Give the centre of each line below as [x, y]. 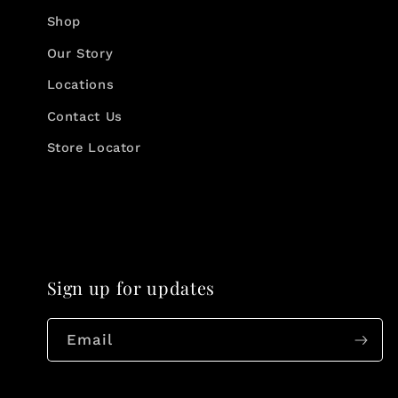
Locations [80, 85]
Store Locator [94, 148]
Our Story [80, 53]
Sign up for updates [131, 288]
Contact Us [84, 116]
